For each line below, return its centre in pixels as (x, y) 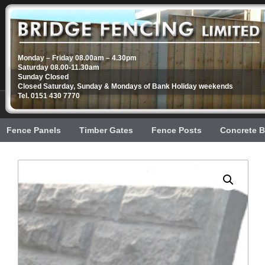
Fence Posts (176, 130)
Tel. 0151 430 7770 (49, 96)
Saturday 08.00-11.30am (59, 67)
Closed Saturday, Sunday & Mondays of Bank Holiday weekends (125, 86)
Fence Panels (33, 130)
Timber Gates (106, 130)
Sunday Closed (43, 77)
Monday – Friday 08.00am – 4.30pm (77, 58)
